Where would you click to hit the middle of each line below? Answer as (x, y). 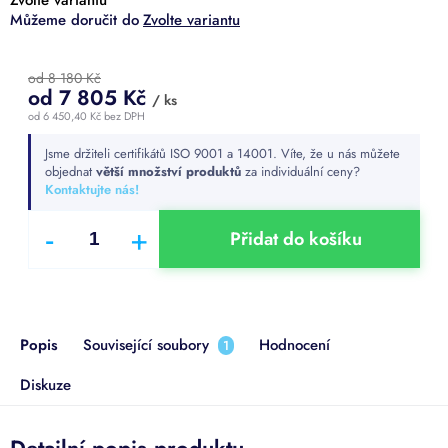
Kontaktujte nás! (92, 189)
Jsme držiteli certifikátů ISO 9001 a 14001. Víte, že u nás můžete (222, 153)
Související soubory (148, 344)
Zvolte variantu (191, 19)
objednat (70, 171)
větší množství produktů (168, 171)
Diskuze (45, 384)
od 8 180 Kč (64, 77)
